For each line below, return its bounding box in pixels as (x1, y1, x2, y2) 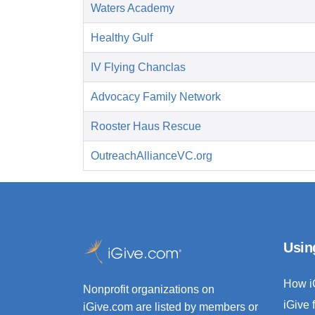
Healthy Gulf (91, 32, 153, 44)
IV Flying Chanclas (91, 61, 186, 74)
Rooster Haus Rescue (91, 120, 201, 133)
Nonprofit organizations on (83, 283, 214, 296)
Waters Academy (91, 2, 174, 15)
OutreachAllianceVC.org (91, 150, 212, 162)
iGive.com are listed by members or (83, 301, 258, 314)
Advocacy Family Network (91, 91, 221, 103)
